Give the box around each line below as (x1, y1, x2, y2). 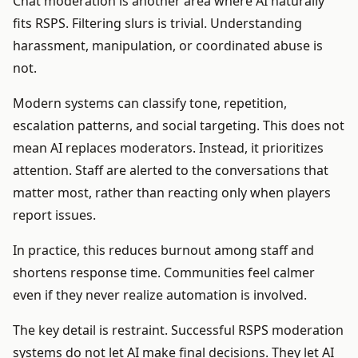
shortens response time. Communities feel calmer (13, 265, 315, 281)
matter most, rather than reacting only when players (13, 185, 331, 201)
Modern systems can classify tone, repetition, (13, 95, 287, 112)
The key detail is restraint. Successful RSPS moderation (13, 322, 344, 339)
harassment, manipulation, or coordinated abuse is (13, 38, 323, 54)
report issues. (13, 207, 96, 224)
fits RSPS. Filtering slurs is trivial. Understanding (13, 15, 302, 32)
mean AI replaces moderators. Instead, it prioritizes (13, 140, 324, 157)
